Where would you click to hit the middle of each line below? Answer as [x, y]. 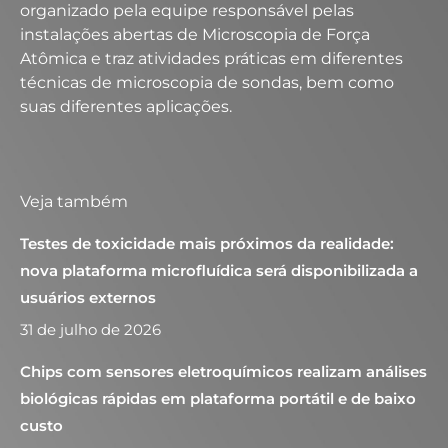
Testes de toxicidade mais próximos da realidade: [207, 243]
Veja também [74, 201]
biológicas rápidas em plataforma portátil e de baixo [218, 398]
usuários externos [88, 297]
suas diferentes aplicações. [126, 106]
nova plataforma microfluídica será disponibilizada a [219, 270]
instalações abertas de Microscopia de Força [195, 34]
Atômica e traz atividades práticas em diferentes [211, 58]
